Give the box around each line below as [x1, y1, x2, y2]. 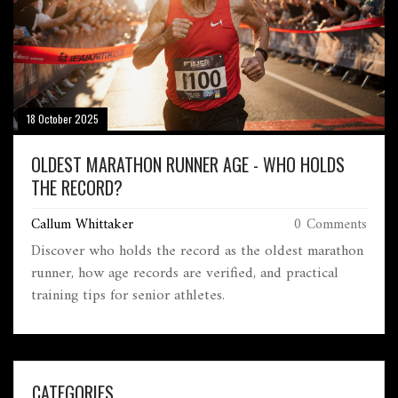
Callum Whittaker [31, 212, 133, 238]
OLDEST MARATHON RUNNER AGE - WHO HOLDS [31, 151, 345, 179]
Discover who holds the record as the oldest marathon [31, 238, 363, 266]
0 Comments [294, 212, 367, 238]
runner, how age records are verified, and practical [31, 260, 338, 288]
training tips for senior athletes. [31, 283, 225, 310]
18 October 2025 [27, 111, 99, 127]
